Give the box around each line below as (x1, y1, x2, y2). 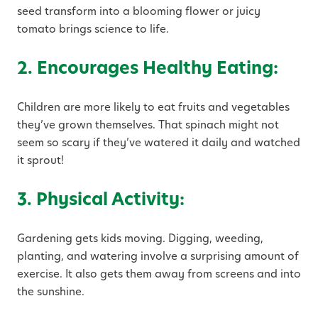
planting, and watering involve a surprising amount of (17, 248, 299, 264)
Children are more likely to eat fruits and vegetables (17, 99, 290, 115)
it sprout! (17, 153, 64, 168)
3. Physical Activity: (17, 187, 185, 212)
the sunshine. (17, 284, 84, 300)
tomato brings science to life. (17, 21, 169, 37)
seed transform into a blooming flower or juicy (17, 4, 261, 19)
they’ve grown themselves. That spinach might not (17, 117, 279, 133)
